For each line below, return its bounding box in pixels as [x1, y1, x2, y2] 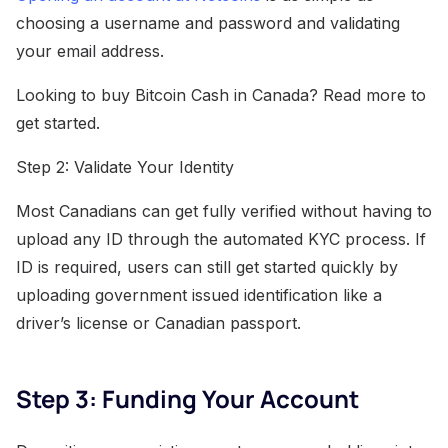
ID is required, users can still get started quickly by [16, 257, 398, 278]
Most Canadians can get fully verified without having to [16, 201, 432, 222]
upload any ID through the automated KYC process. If [16, 229, 426, 250]
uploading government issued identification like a [16, 285, 382, 306]
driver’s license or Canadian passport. [16, 313, 301, 334]
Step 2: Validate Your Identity [16, 157, 234, 178]
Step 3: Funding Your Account [16, 382, 359, 416]
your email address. [16, 41, 164, 62]
